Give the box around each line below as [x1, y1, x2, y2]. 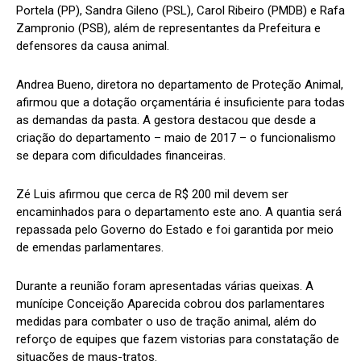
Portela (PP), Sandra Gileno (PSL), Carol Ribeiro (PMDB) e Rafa [16, 3, 345, 19]
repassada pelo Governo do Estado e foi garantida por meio [16, 222, 334, 238]
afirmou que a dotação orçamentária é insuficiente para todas [16, 95, 345, 110]
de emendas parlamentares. [16, 240, 164, 255]
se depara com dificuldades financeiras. [16, 148, 226, 164]
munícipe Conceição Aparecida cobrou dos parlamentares [16, 297, 325, 312]
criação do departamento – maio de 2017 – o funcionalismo [16, 131, 336, 146]
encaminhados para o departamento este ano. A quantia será [16, 205, 342, 220]
